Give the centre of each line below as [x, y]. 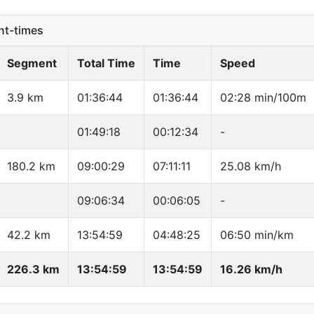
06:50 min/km [257, 235]
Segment [32, 63]
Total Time [106, 63]
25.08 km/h [251, 166]
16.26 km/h [251, 269]
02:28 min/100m [263, 98]
